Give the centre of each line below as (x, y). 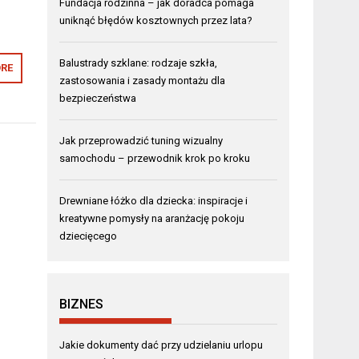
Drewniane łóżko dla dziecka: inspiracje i (154, 200)
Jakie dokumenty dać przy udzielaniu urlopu (161, 345)
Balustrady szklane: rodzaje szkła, (139, 63)
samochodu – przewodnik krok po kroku (155, 158)
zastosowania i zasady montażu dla (143, 80)
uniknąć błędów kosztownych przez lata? (156, 20)
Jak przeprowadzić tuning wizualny (141, 140)
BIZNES (82, 304)
